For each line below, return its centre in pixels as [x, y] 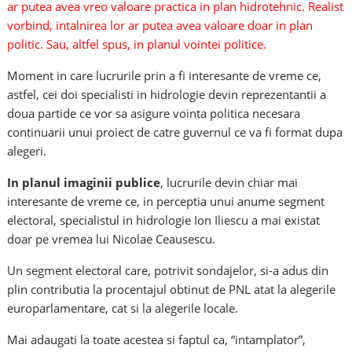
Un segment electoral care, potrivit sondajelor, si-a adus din [168, 271]
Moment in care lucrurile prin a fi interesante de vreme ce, [165, 76]
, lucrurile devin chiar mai [229, 183]
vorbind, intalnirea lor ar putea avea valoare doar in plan [160, 26]
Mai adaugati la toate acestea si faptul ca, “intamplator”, [157, 340]
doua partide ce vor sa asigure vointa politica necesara [154, 114]
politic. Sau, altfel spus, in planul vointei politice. [137, 44]
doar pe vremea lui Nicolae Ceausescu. [112, 239]
